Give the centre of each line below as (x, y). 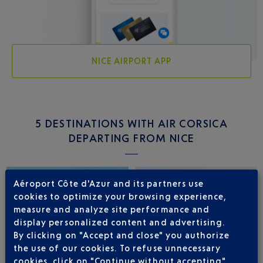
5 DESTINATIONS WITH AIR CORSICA (131, 124)
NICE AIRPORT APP (131, 61)
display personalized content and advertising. (119, 222)
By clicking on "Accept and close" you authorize (122, 235)
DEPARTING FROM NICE (131, 138)
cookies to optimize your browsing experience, (120, 196)
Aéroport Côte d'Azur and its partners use (109, 183)
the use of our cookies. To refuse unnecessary (117, 248)
